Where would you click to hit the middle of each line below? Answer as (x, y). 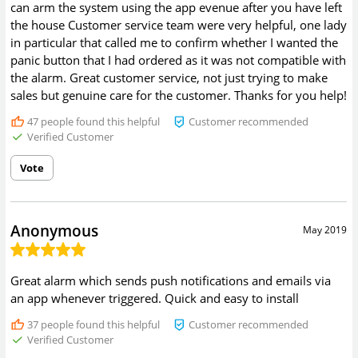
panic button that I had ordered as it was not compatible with (179, 60)
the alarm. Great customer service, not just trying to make (169, 77)
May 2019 (325, 230)
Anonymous (55, 231)
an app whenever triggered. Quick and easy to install (155, 298)
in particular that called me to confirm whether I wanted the (175, 42)
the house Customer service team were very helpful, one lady (179, 24)
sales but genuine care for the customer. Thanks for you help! (179, 95)
